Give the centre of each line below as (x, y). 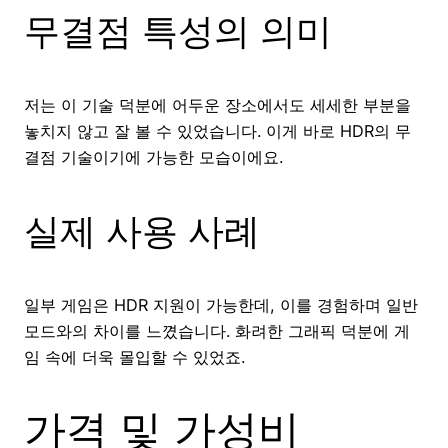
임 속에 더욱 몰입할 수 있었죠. (134, 357)
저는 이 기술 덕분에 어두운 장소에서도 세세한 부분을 (217, 105)
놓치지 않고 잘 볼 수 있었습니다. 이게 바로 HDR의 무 (217, 131)
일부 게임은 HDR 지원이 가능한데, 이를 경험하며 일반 (221, 305)
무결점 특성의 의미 (178, 31)
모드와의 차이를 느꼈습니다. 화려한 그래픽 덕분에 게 (217, 331)
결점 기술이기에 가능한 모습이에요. (153, 157)
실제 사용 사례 (142, 231)
